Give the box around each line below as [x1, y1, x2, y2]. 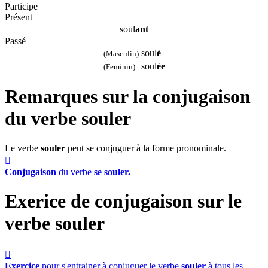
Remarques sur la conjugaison [5, 86, 251, 108]
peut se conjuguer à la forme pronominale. [65, 142, 226, 153]
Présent [5, 11, 32, 22]
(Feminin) [103, 62, 135, 71]
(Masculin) [103, 49, 139, 58]
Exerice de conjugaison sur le [5, 190, 242, 212]
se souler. [94, 166, 130, 177]
